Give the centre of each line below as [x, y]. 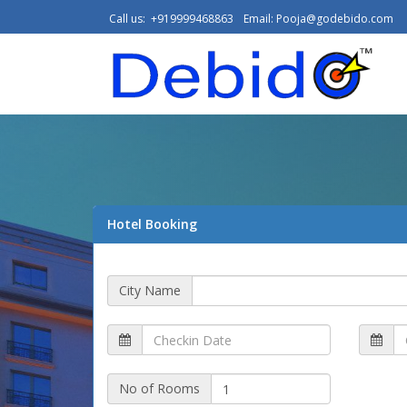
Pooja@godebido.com [335, 19]
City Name [150, 290]
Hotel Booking [152, 224]
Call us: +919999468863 [171, 19]
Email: [260, 19]
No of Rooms [159, 388]
